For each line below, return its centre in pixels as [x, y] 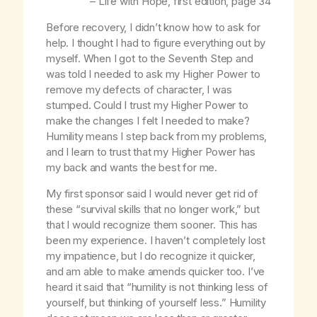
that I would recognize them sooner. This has [152, 225]
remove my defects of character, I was [139, 90]
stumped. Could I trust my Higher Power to [147, 105]
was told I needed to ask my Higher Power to [153, 74]
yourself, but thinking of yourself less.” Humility [156, 303]
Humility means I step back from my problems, [157, 137]
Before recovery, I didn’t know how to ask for [154, 28]
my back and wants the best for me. [132, 168]
